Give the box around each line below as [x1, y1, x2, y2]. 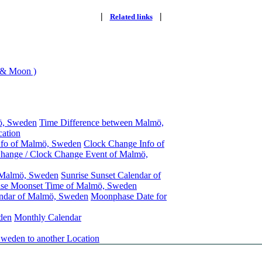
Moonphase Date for [91, 191, 167, 201]
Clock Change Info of [84, 138, 164, 149]
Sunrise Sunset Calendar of [61, 170, 161, 180]
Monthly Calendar [14, 212, 81, 222]
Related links [109, 12, 153, 21]
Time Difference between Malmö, [39, 117, 164, 127]
